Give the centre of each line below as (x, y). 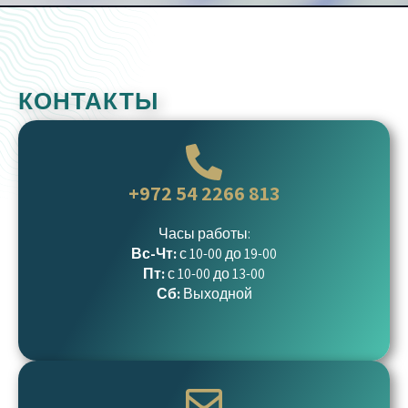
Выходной (217, 294)
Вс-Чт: (154, 254)
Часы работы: (204, 234)
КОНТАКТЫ (88, 100)
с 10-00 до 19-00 (227, 254)
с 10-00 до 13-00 (216, 274)
